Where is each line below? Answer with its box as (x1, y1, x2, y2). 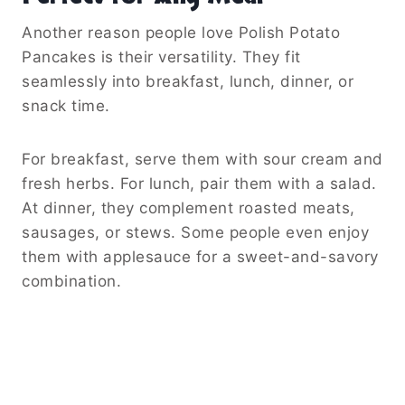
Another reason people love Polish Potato (22, 24, 340, 42)
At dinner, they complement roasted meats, (22, 199, 355, 218)
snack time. (22, 97, 110, 116)
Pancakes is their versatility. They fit (22, 48, 301, 67)
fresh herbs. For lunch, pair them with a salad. (22, 174, 377, 193)
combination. (22, 272, 121, 291)
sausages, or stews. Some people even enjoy (22, 223, 369, 242)
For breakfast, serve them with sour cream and (22, 150, 383, 169)
